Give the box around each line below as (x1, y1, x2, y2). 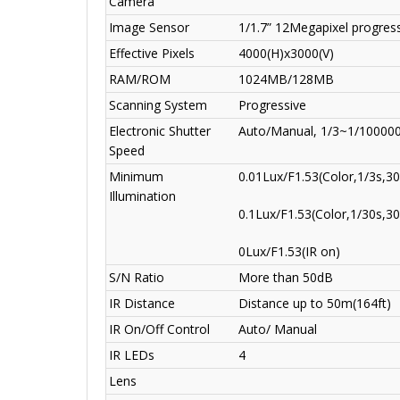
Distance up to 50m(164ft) (238, 295, 391, 312)
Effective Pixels (109, 45, 195, 62)
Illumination (109, 187, 176, 205)
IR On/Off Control (109, 321, 210, 338)
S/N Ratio (109, 269, 164, 287)
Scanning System (109, 96, 207, 114)
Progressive (238, 96, 306, 114)
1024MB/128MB (238, 71, 334, 88)
